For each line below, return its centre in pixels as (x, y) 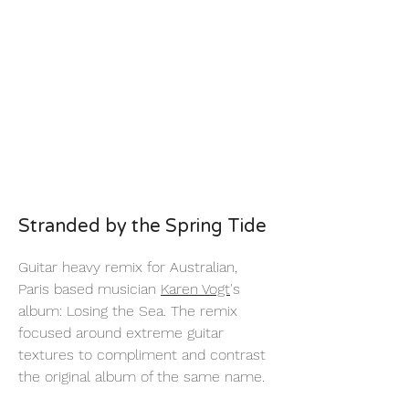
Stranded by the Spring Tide (142, 226)
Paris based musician (89, 289)
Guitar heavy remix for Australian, (128, 267)
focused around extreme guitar (121, 333)
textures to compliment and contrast (142, 355)
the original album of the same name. (142, 377)
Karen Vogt (195, 289)
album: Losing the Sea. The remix (128, 311)
